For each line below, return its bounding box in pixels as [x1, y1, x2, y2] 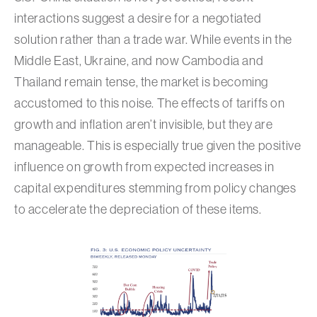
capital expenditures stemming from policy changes [14, 181, 296, 196]
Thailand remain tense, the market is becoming [14, 75, 269, 90]
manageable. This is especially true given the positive [14, 139, 301, 154]
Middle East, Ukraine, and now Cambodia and [14, 54, 264, 69]
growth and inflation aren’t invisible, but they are [14, 117, 273, 132]
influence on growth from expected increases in [14, 160, 275, 175]
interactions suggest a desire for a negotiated [14, 11, 262, 26]
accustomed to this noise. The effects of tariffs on [14, 96, 285, 111]
